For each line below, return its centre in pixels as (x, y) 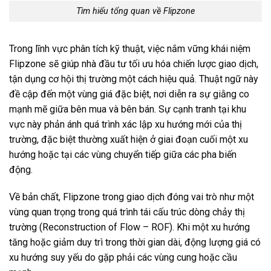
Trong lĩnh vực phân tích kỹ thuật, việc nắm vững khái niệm (130, 48)
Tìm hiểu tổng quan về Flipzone (135, 11)
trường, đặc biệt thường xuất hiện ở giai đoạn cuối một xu (129, 139)
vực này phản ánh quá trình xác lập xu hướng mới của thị (126, 124)
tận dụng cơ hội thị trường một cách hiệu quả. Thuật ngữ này (134, 79)
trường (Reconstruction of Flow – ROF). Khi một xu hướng (129, 227)
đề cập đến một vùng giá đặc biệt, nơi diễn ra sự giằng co (129, 94)
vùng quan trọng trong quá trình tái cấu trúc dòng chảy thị (127, 212)
